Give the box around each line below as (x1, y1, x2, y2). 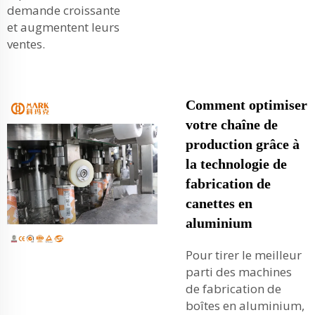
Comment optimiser (186, 97, 307, 112)
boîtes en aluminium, (186, 297, 304, 314)
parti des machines (186, 264, 292, 280)
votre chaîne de (186, 117, 278, 132)
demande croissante (7, 2, 120, 18)
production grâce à (186, 136, 300, 152)
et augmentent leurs (7, 19, 120, 35)
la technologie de (186, 156, 287, 172)
